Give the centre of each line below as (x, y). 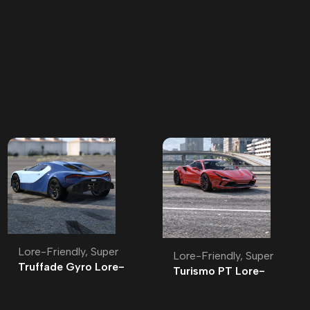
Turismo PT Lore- (219, 271)
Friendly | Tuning (216, 286)
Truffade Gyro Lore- (71, 267)
